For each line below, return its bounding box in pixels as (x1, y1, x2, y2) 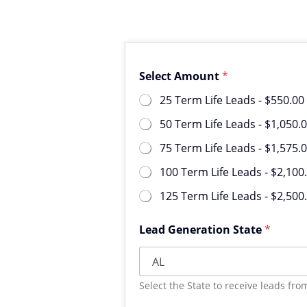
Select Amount (139, 69, 222, 84)
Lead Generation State (139, 222, 265, 237)
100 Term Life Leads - (160, 164, 271, 180)
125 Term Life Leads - (160, 188, 271, 204)
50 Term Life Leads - (205, 116, 265, 132)
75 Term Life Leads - (160, 140, 265, 156)
